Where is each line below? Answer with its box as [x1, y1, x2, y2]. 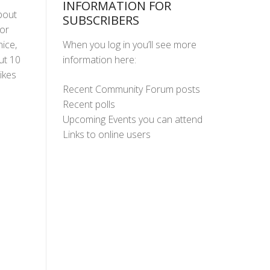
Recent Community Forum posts [62, 82, 200, 96]
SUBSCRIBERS [62, 11, 139, 28]
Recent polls [62, 97, 115, 111]
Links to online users [62, 127, 151, 141]
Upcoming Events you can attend [62, 112, 202, 126]
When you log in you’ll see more [62, 37, 196, 51]
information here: [62, 52, 136, 66]
